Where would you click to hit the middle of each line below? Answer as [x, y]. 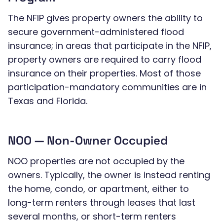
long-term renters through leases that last [102, 203]
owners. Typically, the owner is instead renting [109, 175]
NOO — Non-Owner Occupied [88, 140]
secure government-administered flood [96, 32]
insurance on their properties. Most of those [104, 73]
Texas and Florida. [48, 101]
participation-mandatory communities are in [107, 87]
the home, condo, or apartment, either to [98, 189]
